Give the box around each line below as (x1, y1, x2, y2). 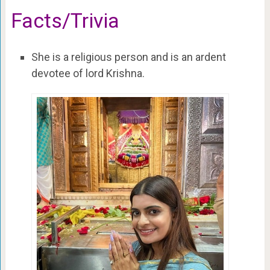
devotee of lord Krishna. (31, 66, 145, 80)
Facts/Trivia (10, 8, 119, 33)
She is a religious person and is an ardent (31, 50, 226, 63)
